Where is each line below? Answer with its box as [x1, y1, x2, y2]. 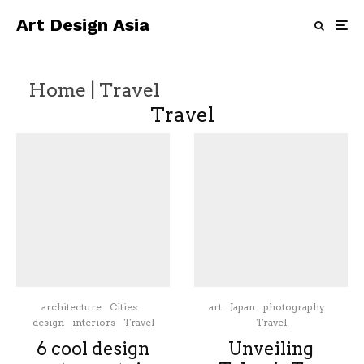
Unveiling [228, 338, 314, 359]
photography [263, 301, 325, 313]
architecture [41, 301, 102, 313]
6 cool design [37, 338, 149, 359]
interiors [71, 316, 115, 328]
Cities [109, 301, 137, 313]
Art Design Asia [16, 15, 149, 35]
